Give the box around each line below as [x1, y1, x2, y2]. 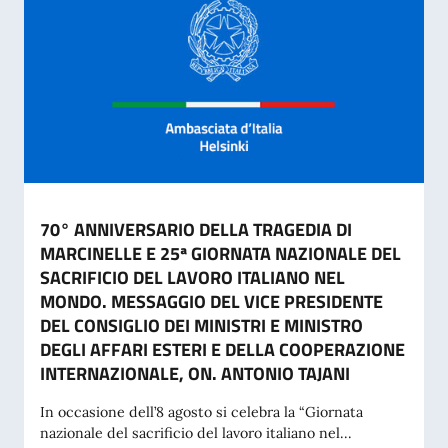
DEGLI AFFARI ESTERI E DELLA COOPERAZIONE [40, 336, 405, 363]
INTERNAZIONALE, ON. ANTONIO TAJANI [40, 360, 350, 387]
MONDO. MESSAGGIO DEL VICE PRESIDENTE [40, 288, 383, 315]
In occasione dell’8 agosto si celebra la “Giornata [40, 403, 363, 421]
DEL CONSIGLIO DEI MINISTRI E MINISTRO [40, 312, 363, 339]
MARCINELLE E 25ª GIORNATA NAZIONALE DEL [40, 240, 401, 267]
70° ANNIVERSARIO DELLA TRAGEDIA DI [40, 216, 352, 243]
